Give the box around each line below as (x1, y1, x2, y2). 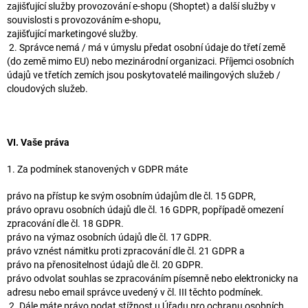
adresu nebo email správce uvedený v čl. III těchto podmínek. (7, 286, 263, 298)
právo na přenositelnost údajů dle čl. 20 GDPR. (7, 258, 203, 270)
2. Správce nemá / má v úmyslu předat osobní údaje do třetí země (7, 41, 285, 53)
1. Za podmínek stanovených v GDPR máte (7, 163, 188, 175)
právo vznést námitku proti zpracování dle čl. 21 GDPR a (7, 245, 245, 256)
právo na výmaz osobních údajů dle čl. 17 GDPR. (7, 231, 212, 243)
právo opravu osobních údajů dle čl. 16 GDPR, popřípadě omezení (7, 203, 283, 215)
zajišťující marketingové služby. (7, 27, 138, 39)
